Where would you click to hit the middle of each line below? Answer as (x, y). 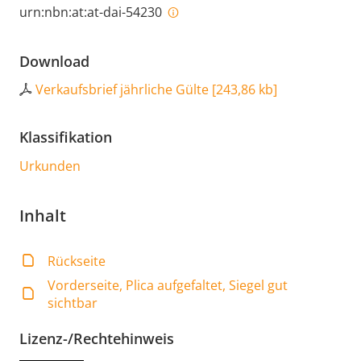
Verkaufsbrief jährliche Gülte (122, 89)
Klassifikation (66, 137)
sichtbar (73, 303)
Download (54, 61)
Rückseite (77, 261)
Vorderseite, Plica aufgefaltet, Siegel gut (168, 285)
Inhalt (43, 215)
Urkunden (50, 166)
